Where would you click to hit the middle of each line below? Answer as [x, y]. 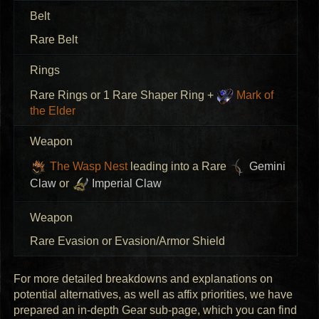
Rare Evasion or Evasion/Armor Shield [127, 241]
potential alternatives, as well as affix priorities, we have [153, 295]
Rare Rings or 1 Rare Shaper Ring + [123, 95]
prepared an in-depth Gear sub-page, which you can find [156, 310]
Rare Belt [53, 39]
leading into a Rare [178, 167]
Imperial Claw [125, 184]
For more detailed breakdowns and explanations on [143, 279]
